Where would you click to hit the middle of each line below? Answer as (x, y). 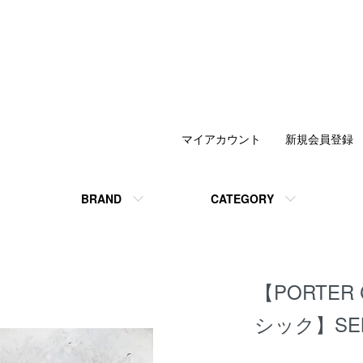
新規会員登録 (319, 139)
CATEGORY (242, 199)
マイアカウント (221, 139)
